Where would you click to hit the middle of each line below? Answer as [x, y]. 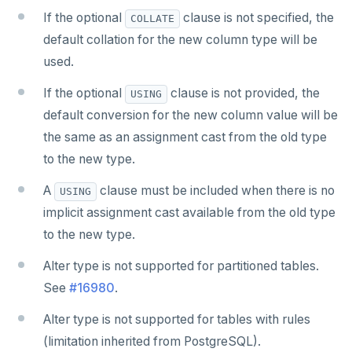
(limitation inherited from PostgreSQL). [152, 342]
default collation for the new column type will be [180, 40]
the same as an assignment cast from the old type [185, 137]
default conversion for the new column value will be [191, 115]
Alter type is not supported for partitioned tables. [181, 266]
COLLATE [152, 19]
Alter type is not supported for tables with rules [177, 320]
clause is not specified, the [257, 18]
